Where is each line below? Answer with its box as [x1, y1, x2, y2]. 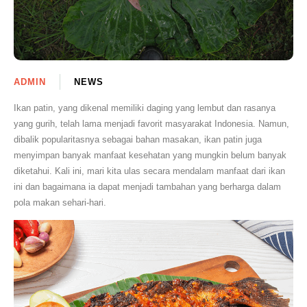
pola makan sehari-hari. [14, 197, 106, 208]
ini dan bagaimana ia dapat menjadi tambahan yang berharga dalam [14, 181, 281, 192]
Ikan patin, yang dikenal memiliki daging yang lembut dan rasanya [14, 102, 275, 113]
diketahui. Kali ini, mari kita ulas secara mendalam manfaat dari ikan [14, 165, 285, 176]
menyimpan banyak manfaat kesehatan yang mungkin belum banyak [14, 149, 286, 160]
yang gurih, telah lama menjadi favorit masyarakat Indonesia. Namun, [14, 118, 289, 129]
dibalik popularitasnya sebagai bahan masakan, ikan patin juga [14, 134, 262, 145]
